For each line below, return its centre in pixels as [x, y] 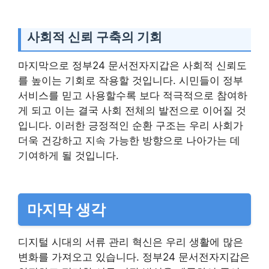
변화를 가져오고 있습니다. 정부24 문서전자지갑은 [134, 257]
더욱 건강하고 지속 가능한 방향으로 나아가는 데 [129, 140]
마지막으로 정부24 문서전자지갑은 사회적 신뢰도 [132, 65]
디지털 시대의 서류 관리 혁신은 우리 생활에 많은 [131, 242]
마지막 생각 [66, 209]
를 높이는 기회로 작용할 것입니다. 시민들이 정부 [131, 80]
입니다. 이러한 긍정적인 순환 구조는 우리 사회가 [131, 125]
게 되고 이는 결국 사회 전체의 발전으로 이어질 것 [132, 110]
